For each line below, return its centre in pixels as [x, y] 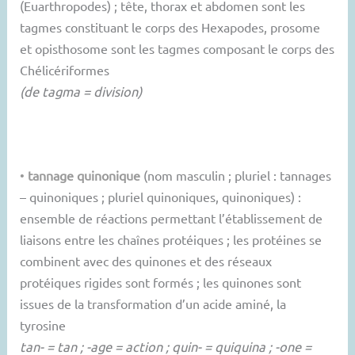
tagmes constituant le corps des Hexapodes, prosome [170, 27]
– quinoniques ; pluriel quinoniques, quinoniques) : [161, 197]
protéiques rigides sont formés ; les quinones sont [161, 282]
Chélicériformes [65, 69]
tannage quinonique [84, 176]
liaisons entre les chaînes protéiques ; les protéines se [171, 240]
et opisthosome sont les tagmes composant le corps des [177, 48]
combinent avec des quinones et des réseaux [146, 261]
